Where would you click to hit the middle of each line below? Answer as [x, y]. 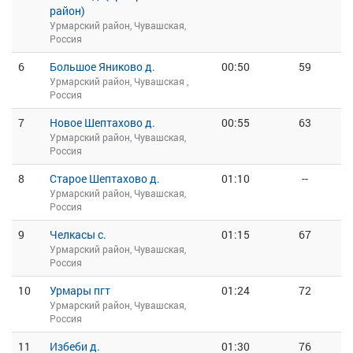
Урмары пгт [80, 290]
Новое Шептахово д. [102, 123]
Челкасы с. [78, 234]
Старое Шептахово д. [105, 178]
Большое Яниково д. [102, 67]
